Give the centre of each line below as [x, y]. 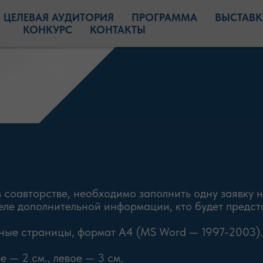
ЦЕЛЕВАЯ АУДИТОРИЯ [58, 17]
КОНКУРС [47, 30]
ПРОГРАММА [164, 17]
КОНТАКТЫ [117, 30]
